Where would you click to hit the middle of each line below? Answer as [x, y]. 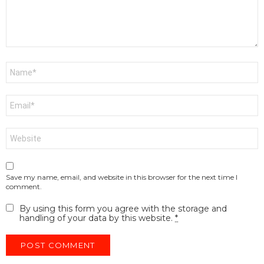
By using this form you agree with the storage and [123, 209]
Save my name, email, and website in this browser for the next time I [122, 177]
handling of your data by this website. [97, 218]
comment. [24, 187]
